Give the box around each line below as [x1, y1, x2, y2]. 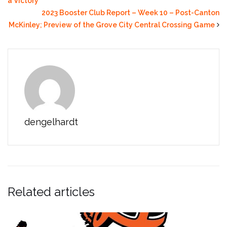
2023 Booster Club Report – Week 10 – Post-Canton [42, 8, 219, 17]
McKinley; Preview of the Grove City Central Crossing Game [9, 20, 215, 29]
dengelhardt [24, 116, 78, 127]
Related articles [8, 184, 95, 199]
